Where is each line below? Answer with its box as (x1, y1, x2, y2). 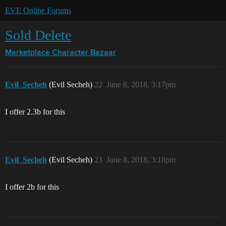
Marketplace (5, 49, 50, 57)
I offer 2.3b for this (5, 107, 65, 116)
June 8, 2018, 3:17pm (106, 80, 176, 89)
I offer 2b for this (5, 183, 59, 191)
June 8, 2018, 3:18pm (106, 155, 176, 164)
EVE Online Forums (5, 6, 71, 15)
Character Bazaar (52, 49, 116, 57)
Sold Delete (5, 27, 71, 43)
